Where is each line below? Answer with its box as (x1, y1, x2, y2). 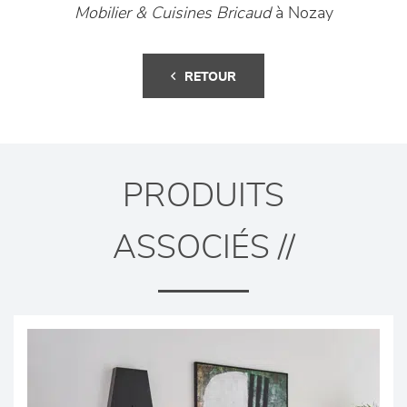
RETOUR (184, 71, 236, 84)
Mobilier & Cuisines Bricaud (74, 5, 271, 23)
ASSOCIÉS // (112, 232, 295, 265)
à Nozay (270, 5, 333, 23)
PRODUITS (123, 180, 284, 213)
